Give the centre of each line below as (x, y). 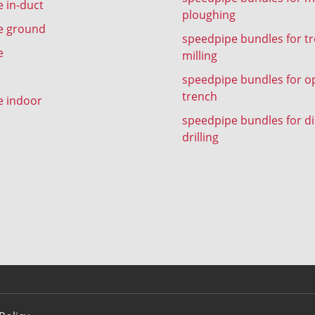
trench (200, 96)
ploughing (209, 14)
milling (200, 55)
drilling (200, 136)
